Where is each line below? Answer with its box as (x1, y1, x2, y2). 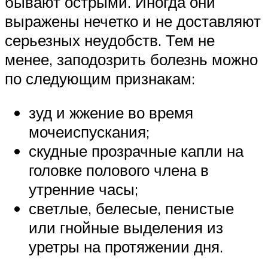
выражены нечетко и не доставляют (5, 11, 261, 31)
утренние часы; (29, 179, 138, 199)
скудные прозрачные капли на (29, 141, 243, 161)
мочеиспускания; (29, 122, 150, 142)
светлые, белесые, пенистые (29, 199, 234, 218)
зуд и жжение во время (29, 103, 193, 123)
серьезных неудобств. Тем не (5, 30, 215, 50)
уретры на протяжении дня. (29, 237, 223, 257)
